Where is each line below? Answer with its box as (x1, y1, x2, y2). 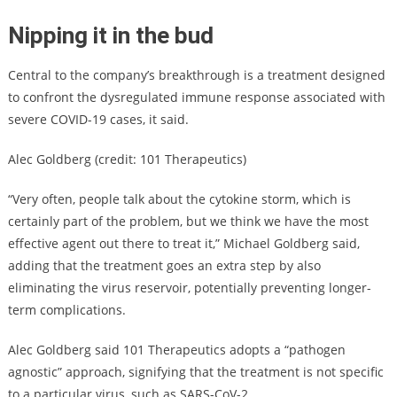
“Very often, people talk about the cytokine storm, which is (7, 190, 351, 207)
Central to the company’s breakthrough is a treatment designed (7, 66, 385, 83)
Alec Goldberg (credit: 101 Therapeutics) (7, 150, 246, 167)
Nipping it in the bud (7, 21, 214, 49)
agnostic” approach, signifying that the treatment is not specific (7, 362, 384, 380)
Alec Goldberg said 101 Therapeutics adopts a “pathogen (7, 340, 346, 358)
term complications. (7, 300, 126, 318)
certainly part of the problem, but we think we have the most (7, 212, 369, 230)
